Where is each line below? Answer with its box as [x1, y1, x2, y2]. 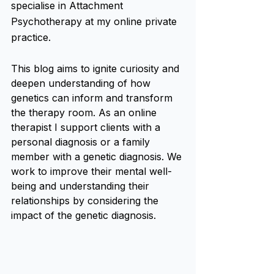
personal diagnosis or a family [11, 136, 153, 148]
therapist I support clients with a [11, 121, 163, 133]
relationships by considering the [11, 194, 161, 207]
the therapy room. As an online [11, 106, 160, 119]
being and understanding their [11, 180, 152, 192]
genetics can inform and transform [11, 92, 176, 104]
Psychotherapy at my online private [11, 15, 180, 28]
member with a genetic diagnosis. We [11, 150, 185, 163]
